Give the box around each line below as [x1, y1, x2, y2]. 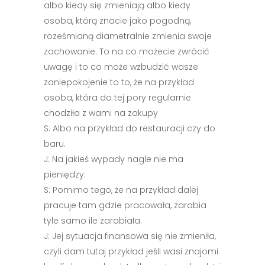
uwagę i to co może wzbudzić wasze [44, 61, 198, 73]
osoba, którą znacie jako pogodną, [44, 15, 191, 27]
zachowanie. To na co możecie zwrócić [44, 46, 209, 57]
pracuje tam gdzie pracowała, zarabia [44, 199, 206, 211]
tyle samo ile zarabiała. [44, 215, 142, 227]
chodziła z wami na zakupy [44, 107, 158, 119]
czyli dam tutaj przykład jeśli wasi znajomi [44, 245, 218, 257]
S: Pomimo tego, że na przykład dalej [44, 184, 198, 196]
